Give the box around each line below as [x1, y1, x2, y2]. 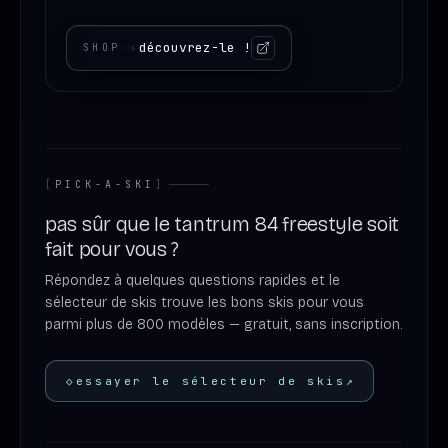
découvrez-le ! [139, 39, 251, 57]
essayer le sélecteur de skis [75, 373, 346, 388]
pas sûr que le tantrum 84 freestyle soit [45, 211, 400, 236]
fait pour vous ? [45, 236, 180, 261]
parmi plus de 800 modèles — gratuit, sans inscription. [45, 315, 402, 333]
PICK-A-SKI [55, 177, 155, 191]
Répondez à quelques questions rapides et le [45, 271, 340, 289]
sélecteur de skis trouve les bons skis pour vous [45, 293, 364, 311]
